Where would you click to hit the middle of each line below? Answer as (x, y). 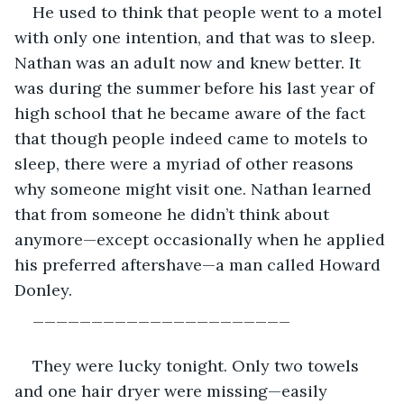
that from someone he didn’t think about (174, 214)
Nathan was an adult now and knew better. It (190, 62)
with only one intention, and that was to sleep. (197, 37)
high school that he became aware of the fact (192, 113)
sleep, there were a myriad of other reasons (186, 163)
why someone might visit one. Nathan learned (195, 188)
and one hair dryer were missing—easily (173, 390)
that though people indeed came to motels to (193, 138)
